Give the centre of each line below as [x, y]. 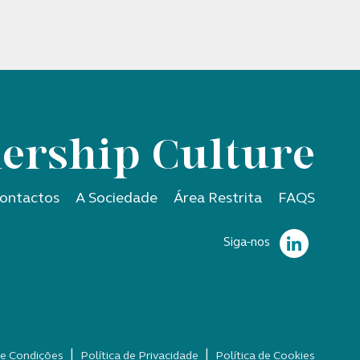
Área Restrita [218, 198]
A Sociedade [117, 198]
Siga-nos [247, 242]
